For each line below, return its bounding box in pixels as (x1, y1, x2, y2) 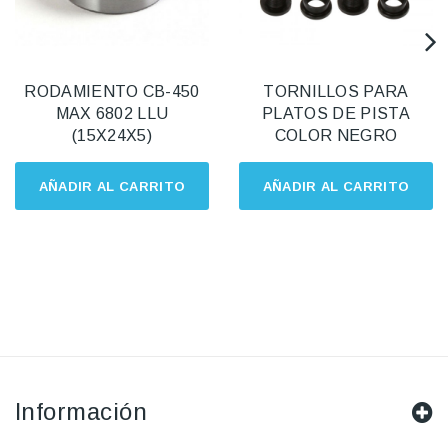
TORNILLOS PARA (263, 83, 409, 101)
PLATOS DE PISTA (262, 105, 410, 123)
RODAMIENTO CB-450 (24, 83, 200, 101)
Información (15, 398, 148, 426)
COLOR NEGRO (274, 127, 398, 145)
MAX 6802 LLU (55, 105, 169, 123)
